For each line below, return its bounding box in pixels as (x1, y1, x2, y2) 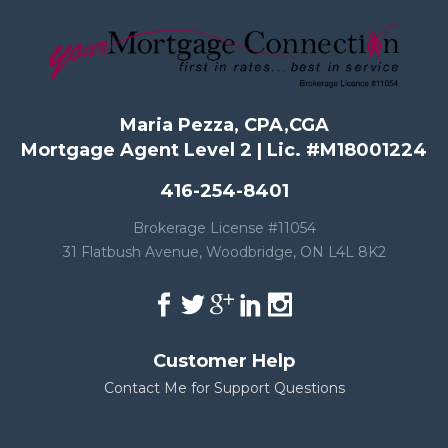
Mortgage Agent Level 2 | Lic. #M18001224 (21, 139, 427, 161)
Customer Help (153, 350, 295, 372)
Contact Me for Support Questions (103, 379, 345, 397)
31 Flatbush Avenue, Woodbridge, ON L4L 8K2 (62, 243, 386, 261)
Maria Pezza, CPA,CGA (119, 114, 329, 136)
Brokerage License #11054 (132, 219, 316, 237)
